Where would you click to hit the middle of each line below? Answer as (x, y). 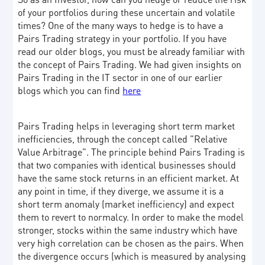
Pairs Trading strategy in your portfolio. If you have (122, 38)
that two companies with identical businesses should (127, 165)
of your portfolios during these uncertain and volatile (127, 12)
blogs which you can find (70, 91)
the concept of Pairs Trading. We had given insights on (130, 64)
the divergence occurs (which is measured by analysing (132, 256)
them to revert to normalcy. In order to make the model (131, 217)
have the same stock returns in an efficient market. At (129, 178)
